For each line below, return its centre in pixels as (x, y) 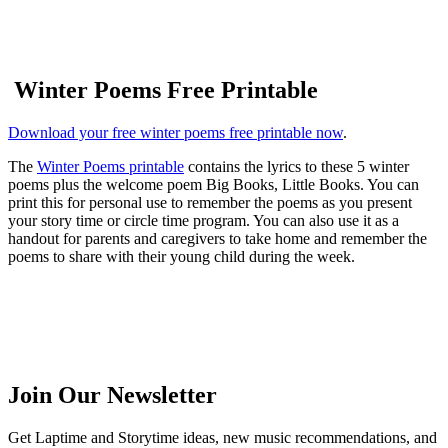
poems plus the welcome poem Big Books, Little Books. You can (213, 184)
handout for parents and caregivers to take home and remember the (217, 238)
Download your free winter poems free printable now (175, 132)
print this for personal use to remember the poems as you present (210, 202)
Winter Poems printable (110, 166)
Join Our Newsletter (112, 394)
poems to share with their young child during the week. (181, 256)
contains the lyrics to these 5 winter (296, 166)
